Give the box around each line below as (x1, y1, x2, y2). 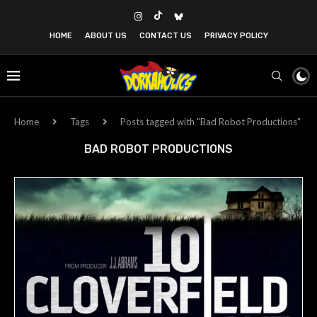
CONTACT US (139, 31, 192, 40)
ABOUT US (84, 31, 127, 40)
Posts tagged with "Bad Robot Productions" (120, 116, 301, 127)
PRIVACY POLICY (204, 31, 268, 40)
